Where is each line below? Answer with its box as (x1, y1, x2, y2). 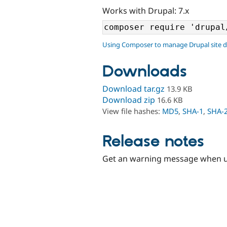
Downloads (102, 62, 187, 83)
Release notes (102, 131, 204, 152)
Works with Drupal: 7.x (102, 5, 189, 16)
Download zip (102, 94, 155, 106)
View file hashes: (102, 106, 162, 117)
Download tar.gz (102, 83, 165, 95)
